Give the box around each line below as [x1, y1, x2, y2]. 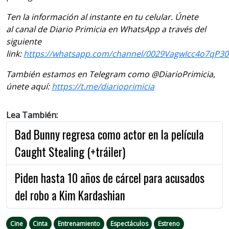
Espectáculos [110, 219, 148, 228]
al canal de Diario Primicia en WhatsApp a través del [6, 23, 206, 35]
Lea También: [6, 109, 58, 121]
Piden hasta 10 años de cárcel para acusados [15, 169, 204, 187]
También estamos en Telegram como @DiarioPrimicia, [6, 68, 215, 80]
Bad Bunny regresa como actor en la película [15, 125, 204, 143]
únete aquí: [6, 80, 52, 92]
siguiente [6, 35, 41, 47]
